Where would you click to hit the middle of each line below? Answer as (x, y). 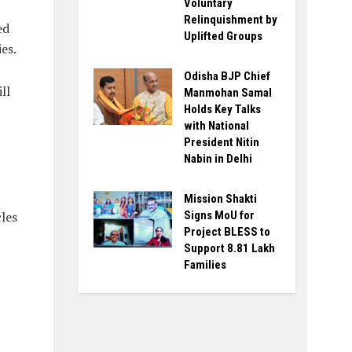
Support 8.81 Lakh (229, 249)
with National (216, 126)
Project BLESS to (227, 232)
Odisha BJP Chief (227, 77)
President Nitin (221, 143)
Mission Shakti (220, 199)
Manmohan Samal (227, 93)
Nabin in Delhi (218, 159)
